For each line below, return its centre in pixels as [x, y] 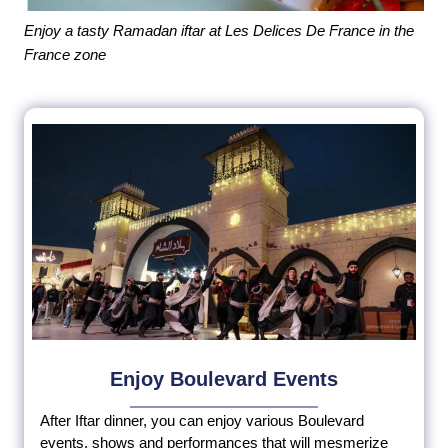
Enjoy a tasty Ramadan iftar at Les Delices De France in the [219, 30]
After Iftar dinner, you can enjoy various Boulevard [202, 420]
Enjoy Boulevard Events [224, 378]
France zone [65, 54]
